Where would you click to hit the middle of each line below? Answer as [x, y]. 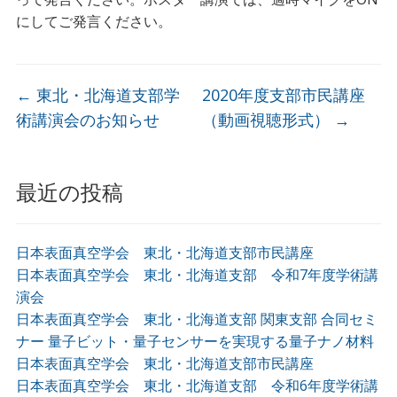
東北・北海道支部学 [105, 95]
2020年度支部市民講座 [284, 95]
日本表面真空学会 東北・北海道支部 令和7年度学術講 [197, 275]
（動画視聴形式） [269, 120]
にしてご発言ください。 [93, 21]
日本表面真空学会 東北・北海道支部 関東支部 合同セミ [196, 319]
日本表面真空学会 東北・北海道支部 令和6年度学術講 [197, 385]
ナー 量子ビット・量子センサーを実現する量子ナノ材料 [195, 341]
